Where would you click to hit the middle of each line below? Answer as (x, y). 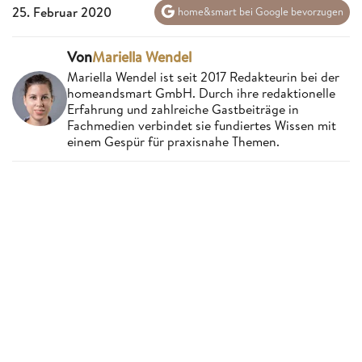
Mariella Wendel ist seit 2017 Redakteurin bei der (203, 76)
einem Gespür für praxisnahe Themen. (173, 141)
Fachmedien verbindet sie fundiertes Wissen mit (202, 125)
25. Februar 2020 (62, 12)
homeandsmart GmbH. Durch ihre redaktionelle (201, 93)
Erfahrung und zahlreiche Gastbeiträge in (183, 109)
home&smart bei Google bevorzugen (259, 12)
